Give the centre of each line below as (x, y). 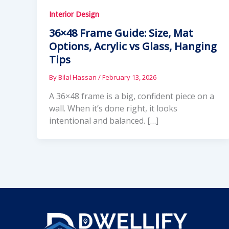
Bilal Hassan (78, 77)
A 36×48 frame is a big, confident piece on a (132, 96)
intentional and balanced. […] (104, 120)
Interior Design (74, 14)
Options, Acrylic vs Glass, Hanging (133, 47)
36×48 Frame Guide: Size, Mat (121, 33)
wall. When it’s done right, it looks (113, 108)
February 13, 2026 (129, 77)
